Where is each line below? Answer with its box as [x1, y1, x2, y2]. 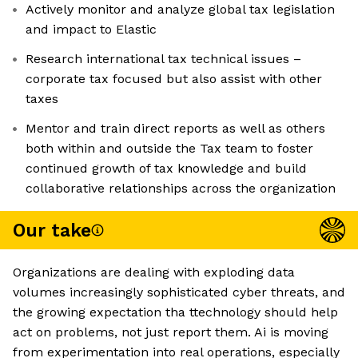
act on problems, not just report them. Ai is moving [13, 324, 328, 340]
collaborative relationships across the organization [26, 181, 336, 197]
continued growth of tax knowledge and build [26, 161, 307, 177]
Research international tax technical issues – [26, 51, 301, 67]
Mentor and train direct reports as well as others [26, 121, 325, 137]
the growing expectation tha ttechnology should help [13, 304, 338, 320]
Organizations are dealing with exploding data [13, 265, 295, 280]
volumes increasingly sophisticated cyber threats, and [13, 284, 345, 300]
